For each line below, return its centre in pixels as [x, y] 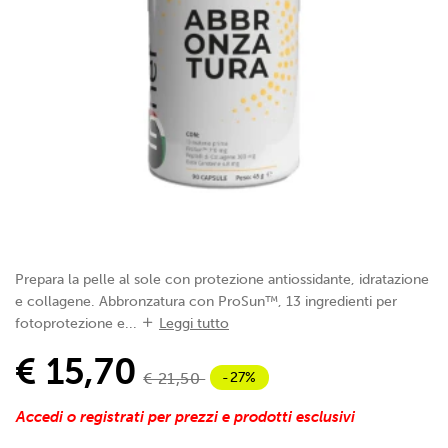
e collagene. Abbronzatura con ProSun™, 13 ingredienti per [206, 301]
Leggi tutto [194, 323]
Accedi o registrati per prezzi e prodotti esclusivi [185, 416]
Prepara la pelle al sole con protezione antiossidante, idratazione [222, 279]
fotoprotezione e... [76, 323]
